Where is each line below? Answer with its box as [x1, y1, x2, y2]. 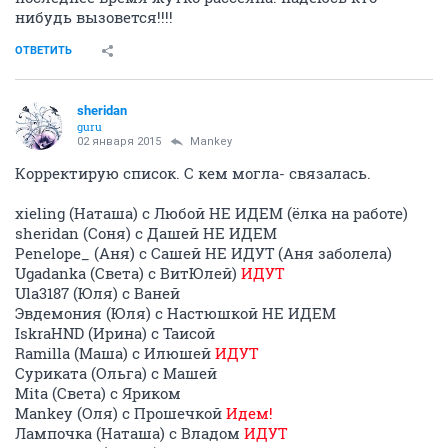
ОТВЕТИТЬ [15, 44, 72, 58]
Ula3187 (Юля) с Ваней [15, 283, 180, 304]
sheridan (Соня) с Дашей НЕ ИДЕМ [15, 223, 277, 244]
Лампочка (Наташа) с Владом [15, 423, 244, 444]
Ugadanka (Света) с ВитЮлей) [15, 263, 241, 284]
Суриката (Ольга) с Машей [15, 363, 217, 384]
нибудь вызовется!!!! [15, 7, 173, 28]
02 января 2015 [77, 135, 161, 149]
